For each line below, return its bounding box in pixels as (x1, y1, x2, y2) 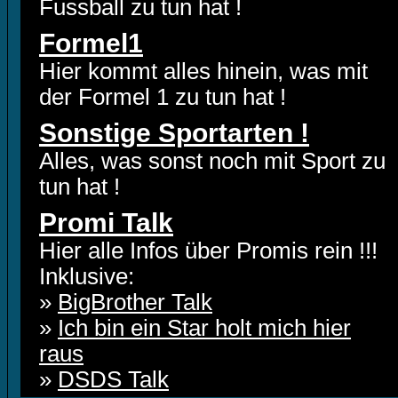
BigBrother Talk (58, 290, 212, 314)
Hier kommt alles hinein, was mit (39, 59, 368, 84)
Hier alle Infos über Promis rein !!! (39, 238, 378, 263)
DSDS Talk (58, 367, 169, 392)
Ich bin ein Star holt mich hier (58, 315, 351, 340)
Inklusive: (39, 264, 134, 289)
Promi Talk (39, 208, 173, 237)
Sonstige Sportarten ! (39, 118, 309, 147)
